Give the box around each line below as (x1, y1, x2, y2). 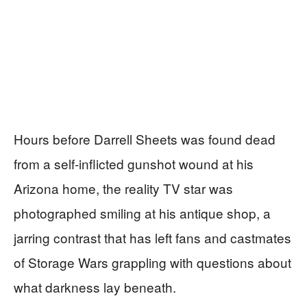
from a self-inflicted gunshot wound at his (14, 154, 254, 173)
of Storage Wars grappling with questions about (14, 253, 291, 272)
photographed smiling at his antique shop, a (14, 204, 271, 223)
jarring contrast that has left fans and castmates (14, 228, 291, 247)
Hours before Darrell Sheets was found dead (14, 130, 275, 149)
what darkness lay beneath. (14, 278, 176, 297)
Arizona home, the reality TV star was (14, 179, 233, 198)
